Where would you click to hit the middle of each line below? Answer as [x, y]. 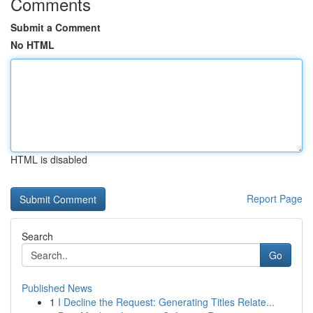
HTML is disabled [49, 159]
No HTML [32, 45]
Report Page [275, 198]
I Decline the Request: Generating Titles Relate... [166, 302]
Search [37, 236]
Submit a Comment [56, 27]
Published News [57, 288]
